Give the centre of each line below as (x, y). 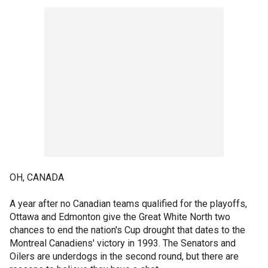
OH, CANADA (37, 177)
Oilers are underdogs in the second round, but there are (124, 256)
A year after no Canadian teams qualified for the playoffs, (128, 203)
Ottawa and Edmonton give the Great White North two (120, 217)
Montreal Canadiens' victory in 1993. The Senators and (123, 243)
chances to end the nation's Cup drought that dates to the (127, 230)
